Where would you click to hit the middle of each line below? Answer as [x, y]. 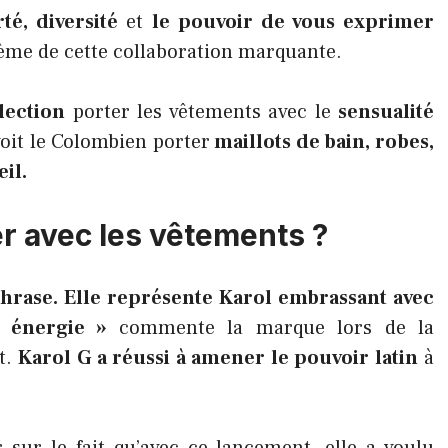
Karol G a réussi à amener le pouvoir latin [218, 358]
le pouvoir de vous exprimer [293, 22]
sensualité [386, 112]
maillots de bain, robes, [322, 142]
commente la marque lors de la [276, 328]
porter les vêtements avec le [202, 112]
